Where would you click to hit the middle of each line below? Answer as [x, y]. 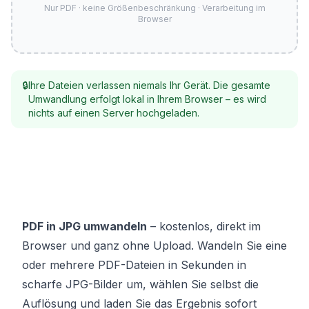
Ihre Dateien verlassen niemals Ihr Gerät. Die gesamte [149, 85]
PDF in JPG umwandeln [84, 226]
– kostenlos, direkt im [204, 226]
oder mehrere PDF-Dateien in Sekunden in [134, 265]
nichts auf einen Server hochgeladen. [114, 113]
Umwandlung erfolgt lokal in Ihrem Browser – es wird [147, 99]
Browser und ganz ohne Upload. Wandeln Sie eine [154, 246]
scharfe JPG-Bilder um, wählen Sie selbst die [140, 284]
